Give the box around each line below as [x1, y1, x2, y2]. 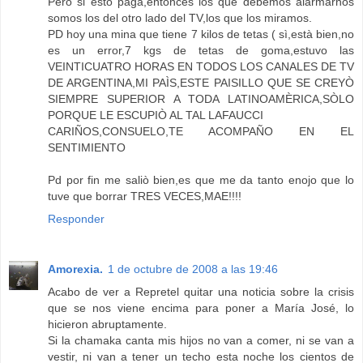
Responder [48, 212, 105, 226]
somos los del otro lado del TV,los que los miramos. [48, 11, 312, 25]
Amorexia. [48, 263, 103, 276]
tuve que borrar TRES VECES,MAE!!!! [48, 190, 241, 203]
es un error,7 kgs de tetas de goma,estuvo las [48, 44, 354, 58]
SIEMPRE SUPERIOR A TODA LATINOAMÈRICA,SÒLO [48, 92, 354, 106]
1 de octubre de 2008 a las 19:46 [108, 263, 278, 276]
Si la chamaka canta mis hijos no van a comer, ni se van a [48, 334, 354, 348]
